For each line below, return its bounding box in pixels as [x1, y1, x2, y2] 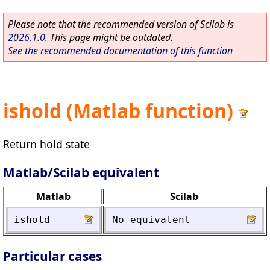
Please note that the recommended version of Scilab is [8, 17, 234, 31]
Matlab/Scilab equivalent [3, 163, 159, 181]
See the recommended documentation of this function [8, 44, 233, 57]
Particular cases [3, 248, 102, 265]
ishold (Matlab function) [3, 98, 233, 124]
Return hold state [3, 136, 90, 151]
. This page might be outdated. [45, 31, 173, 44]
